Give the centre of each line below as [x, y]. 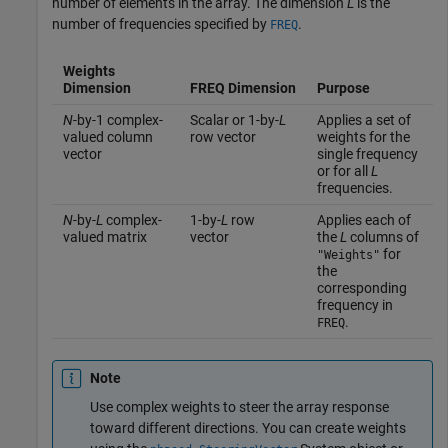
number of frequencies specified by [161, 23]
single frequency [367, 153]
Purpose [343, 87]
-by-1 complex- [117, 119]
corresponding [361, 287]
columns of [382, 236]
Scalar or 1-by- [234, 119]
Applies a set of [363, 119]
